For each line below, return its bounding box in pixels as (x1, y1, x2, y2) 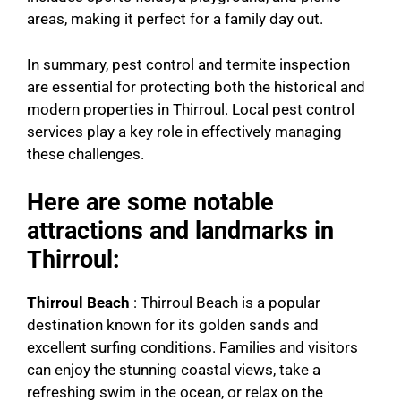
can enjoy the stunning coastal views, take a (27, 361, 320, 380)
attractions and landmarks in (27, 217, 334, 246)
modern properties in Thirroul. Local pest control (27, 99, 354, 118)
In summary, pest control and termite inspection (27, 55, 350, 73)
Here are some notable (27, 188, 274, 218)
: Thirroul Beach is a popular (130, 294, 320, 312)
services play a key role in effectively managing (27, 122, 342, 141)
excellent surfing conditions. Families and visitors (27, 338, 358, 357)
